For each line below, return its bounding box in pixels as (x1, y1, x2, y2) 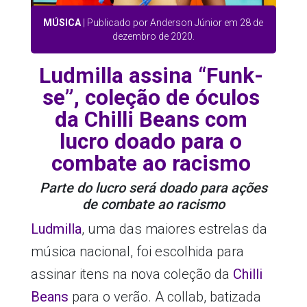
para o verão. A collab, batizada (68, 288, 261, 306)
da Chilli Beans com (54, 107, 247, 133)
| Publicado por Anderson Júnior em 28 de (81, 17, 264, 29)
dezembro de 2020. (112, 31, 195, 42)
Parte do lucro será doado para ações (39, 180, 267, 197)
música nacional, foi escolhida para (30, 243, 244, 260)
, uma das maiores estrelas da (81, 221, 267, 238)
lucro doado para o (60, 129, 243, 155)
